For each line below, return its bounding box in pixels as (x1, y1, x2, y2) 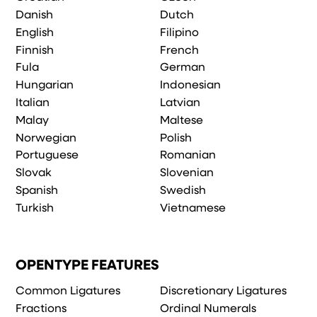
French (160, 45, 200, 57)
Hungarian (16, 80, 74, 92)
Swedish (160, 185, 207, 197)
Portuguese (16, 150, 79, 162)
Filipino (160, 27, 200, 39)
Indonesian (160, 80, 221, 92)
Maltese (160, 115, 204, 127)
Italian (16, 97, 50, 109)
